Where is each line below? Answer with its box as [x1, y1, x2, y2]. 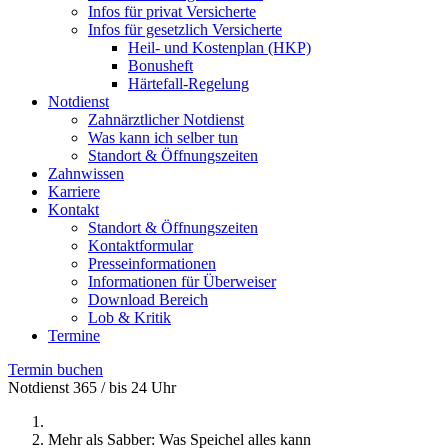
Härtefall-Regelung [128, 75, 249, 92]
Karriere [48, 183, 100, 200]
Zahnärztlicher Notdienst [88, 111, 244, 128]
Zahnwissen [48, 165, 124, 182]
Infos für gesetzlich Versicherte [88, 21, 282, 38]
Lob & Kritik [88, 309, 171, 326]
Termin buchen [8, 361, 103, 378]
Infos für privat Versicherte [88, 3, 256, 20]
